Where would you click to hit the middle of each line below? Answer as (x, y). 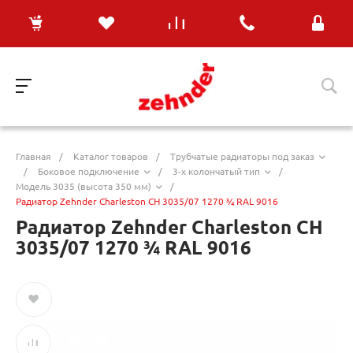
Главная (33, 156)
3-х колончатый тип (216, 171)
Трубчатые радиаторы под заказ (242, 156)
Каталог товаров (111, 156)
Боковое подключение (89, 171)
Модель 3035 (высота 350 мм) (84, 186)
